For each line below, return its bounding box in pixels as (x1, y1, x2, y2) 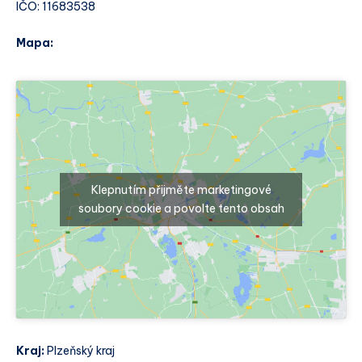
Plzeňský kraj (44, 343, 115, 359)
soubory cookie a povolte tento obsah (78, 200, 284, 216)
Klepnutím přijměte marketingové (90, 182, 271, 197)
